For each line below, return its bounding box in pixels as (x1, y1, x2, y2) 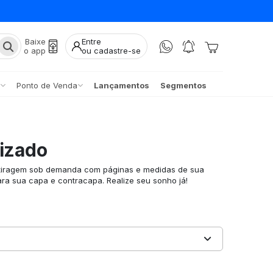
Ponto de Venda (16, 80, 77, 90)
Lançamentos (93, 80, 149, 90)
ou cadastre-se (82, 46, 141, 56)
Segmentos (160, 80, 207, 90)
